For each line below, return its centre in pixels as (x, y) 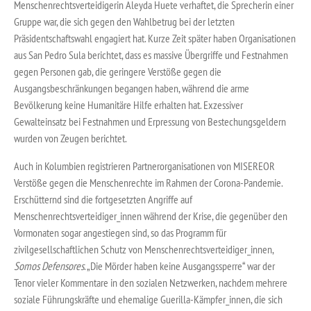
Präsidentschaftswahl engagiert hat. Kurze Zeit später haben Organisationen (155, 38)
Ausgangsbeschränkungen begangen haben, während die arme (132, 88)
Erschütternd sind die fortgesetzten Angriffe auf (103, 199)
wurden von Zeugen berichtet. (70, 138)
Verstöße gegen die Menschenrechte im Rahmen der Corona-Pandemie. (148, 182)
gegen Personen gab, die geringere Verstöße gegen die (118, 71)
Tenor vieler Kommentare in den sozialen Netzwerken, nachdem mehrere (151, 282)
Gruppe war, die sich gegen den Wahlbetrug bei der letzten (124, 21)
